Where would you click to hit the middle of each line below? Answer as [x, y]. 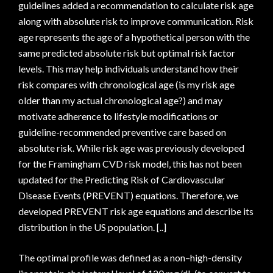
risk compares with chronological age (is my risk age [126, 84]
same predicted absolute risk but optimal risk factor [127, 53]
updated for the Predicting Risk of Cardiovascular [122, 179]
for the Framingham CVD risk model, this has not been [130, 164]
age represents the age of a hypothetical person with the [134, 37]
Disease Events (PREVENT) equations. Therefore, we [128, 195]
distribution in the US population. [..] [92, 227]
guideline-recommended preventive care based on [122, 132]
